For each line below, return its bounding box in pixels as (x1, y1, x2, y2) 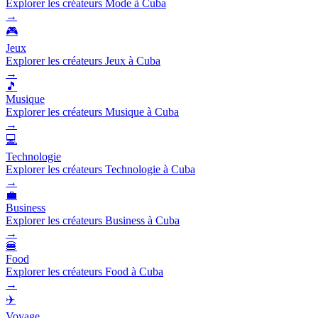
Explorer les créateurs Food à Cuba (6, 265, 163, 278)
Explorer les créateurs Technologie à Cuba (6, 163, 195, 175)
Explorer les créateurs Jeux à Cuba (6, 54, 160, 67)
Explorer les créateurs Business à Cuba (6, 214, 180, 226)
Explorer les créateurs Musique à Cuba (6, 105, 179, 118)
